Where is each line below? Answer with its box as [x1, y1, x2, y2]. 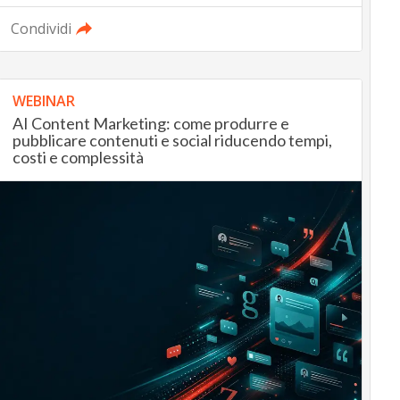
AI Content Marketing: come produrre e [12, 113, 289, 134]
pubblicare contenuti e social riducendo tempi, [12, 130, 332, 151]
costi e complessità [12, 147, 144, 168]
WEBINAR [12, 91, 75, 112]
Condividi [10, 19, 71, 39]
